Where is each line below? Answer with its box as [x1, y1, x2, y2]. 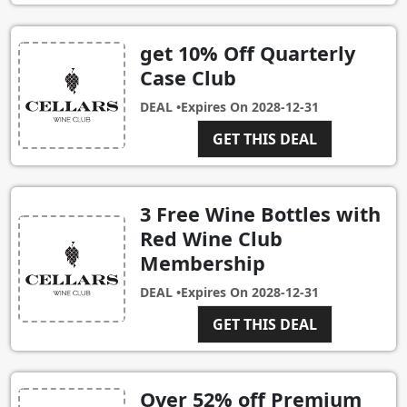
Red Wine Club [140, 224, 283, 252]
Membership [140, 249, 265, 276]
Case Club [140, 64, 236, 91]
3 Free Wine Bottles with [140, 200, 381, 227]
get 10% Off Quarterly [140, 39, 355, 66]
